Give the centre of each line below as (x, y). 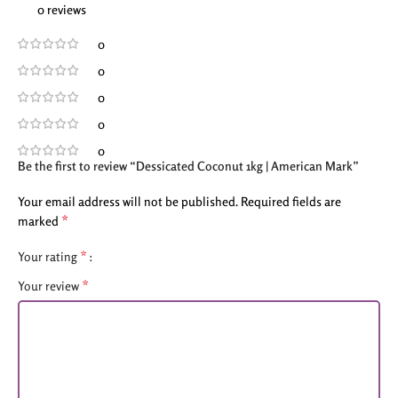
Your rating (49, 256)
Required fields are (291, 201)
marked (40, 221)
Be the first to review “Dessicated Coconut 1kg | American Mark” (188, 166)
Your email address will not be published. (128, 201)
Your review (50, 286)
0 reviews (61, 9)
